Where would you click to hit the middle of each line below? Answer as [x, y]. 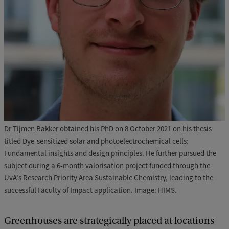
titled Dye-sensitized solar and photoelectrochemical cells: [96, 141]
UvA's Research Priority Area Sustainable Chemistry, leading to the [109, 178]
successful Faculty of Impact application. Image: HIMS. [90, 190]
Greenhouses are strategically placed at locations [109, 221]
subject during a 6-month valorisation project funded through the [107, 166]
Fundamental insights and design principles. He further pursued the [110, 153]
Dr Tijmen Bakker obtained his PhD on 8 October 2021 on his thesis [108, 129]
